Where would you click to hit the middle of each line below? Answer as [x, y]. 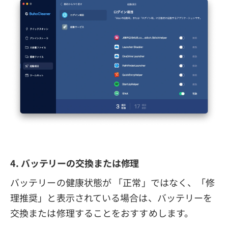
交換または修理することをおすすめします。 [102, 213]
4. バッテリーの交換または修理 [75, 163]
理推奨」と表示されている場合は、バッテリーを [111, 198]
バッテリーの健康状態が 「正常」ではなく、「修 [113, 182]
